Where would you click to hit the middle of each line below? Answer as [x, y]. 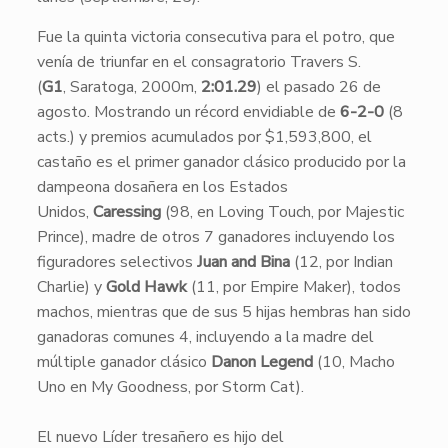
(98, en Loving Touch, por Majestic [282, 212]
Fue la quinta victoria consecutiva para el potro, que [215, 37]
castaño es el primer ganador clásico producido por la [221, 162]
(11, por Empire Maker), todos [293, 287]
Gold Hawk [146, 287]
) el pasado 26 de [318, 87]
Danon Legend [261, 362]
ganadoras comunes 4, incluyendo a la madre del [205, 337]
